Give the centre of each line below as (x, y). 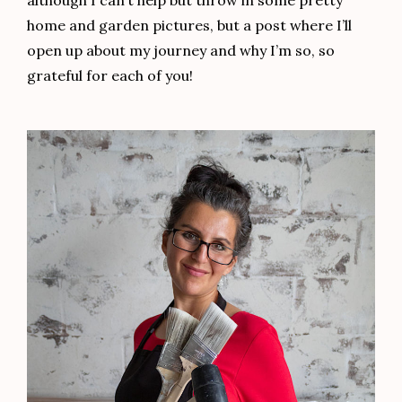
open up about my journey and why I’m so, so (181, 51)
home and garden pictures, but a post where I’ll (189, 26)
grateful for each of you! (110, 76)
